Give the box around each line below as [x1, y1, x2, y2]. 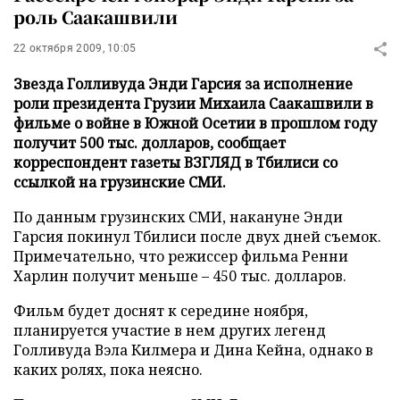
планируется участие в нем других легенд [13, 321, 326, 340]
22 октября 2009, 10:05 [13, 42, 137, 54]
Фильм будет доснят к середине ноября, [13, 301, 308, 321]
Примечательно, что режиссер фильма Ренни [13, 246, 348, 266]
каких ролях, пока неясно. [13, 360, 203, 379]
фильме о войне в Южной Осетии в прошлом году [13, 113, 377, 133]
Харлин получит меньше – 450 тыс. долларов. [13, 266, 346, 286]
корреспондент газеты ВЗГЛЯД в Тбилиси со [13, 153, 337, 172]
